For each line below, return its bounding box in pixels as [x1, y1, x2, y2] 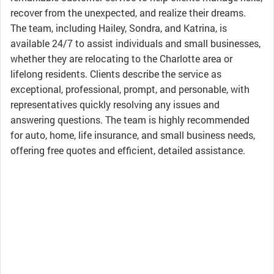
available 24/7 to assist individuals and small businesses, [10, 37, 261, 50]
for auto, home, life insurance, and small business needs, [10, 128, 255, 141]
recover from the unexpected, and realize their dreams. [10, 6, 246, 19]
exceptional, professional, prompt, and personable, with [10, 83, 250, 95]
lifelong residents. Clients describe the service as [10, 67, 221, 80]
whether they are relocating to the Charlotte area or [10, 52, 232, 65]
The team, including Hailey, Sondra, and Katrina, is [10, 21, 227, 34]
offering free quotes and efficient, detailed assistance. [10, 144, 245, 157]
